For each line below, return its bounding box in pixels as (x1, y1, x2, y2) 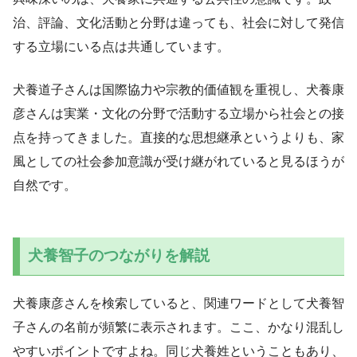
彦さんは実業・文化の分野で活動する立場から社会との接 (13, 106, 344, 120)
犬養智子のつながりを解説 (27, 247, 210, 265)
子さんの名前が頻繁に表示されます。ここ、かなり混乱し (13, 320, 344, 334)
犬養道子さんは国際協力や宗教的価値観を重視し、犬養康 (13, 82, 344, 96)
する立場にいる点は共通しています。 (13, 39, 229, 53)
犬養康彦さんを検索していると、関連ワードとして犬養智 (13, 296, 344, 310)
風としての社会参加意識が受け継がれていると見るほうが (13, 154, 344, 168)
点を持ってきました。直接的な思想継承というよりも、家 (13, 130, 344, 144)
